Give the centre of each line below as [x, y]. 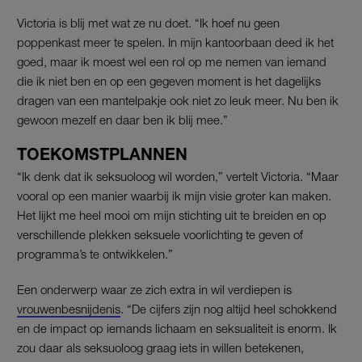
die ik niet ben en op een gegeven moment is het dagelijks [169, 80]
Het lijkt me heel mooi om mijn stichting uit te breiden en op [172, 215]
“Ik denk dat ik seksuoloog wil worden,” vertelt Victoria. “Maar [178, 176]
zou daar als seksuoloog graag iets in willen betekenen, [160, 347]
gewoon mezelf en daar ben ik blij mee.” [122, 119]
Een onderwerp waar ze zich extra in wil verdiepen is [154, 289]
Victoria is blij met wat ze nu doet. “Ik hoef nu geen [148, 22]
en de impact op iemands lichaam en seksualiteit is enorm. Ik [177, 328]
